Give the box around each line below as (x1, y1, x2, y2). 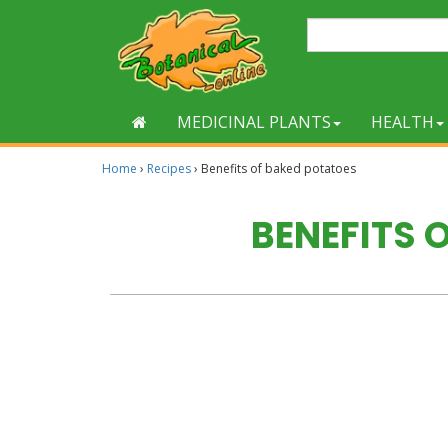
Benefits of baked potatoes (201, 160, 356, 177)
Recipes (147, 160, 191, 177)
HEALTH (371, 111, 434, 133)
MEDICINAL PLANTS (177, 111, 331, 133)
